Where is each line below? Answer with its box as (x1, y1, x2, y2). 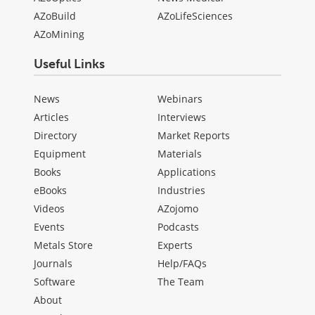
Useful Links (34, 56, 105, 72)
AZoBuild (34, 9, 76, 23)
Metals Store (34, 238, 93, 252)
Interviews (157, 110, 206, 124)
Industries (157, 184, 205, 198)
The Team (157, 275, 204, 289)
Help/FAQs (157, 257, 207, 271)
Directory (34, 129, 77, 143)
